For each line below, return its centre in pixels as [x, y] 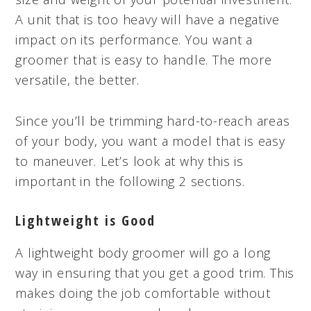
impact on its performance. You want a [134, 39]
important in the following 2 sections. [130, 181]
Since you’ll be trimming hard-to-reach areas [153, 120]
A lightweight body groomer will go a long [143, 252]
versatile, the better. [77, 79]
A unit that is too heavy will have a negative [148, 19]
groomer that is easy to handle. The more [144, 59]
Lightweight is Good [86, 220]
